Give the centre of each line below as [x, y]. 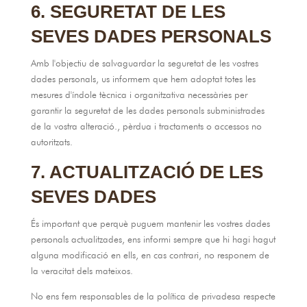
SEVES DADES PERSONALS [151, 36]
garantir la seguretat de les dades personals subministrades [147, 110]
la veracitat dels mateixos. [82, 271]
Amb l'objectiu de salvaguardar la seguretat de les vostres [144, 63]
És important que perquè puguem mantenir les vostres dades [150, 223]
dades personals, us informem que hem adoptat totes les [143, 79]
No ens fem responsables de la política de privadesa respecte [153, 296]
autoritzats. [51, 142]
